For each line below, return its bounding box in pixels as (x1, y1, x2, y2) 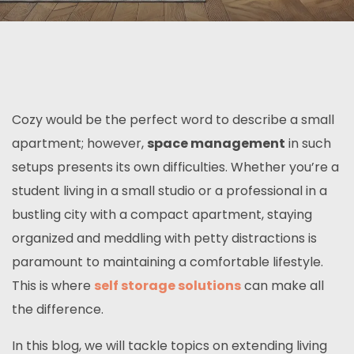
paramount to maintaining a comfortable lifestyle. (12, 253, 323, 271)
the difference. (12, 300, 104, 318)
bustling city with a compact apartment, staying (12, 205, 312, 224)
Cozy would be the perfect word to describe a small (12, 111, 334, 129)
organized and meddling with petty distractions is (12, 229, 317, 247)
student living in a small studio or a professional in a (12, 182, 327, 200)
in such (285, 134, 331, 153)
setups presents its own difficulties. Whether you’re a (12, 158, 339, 176)
